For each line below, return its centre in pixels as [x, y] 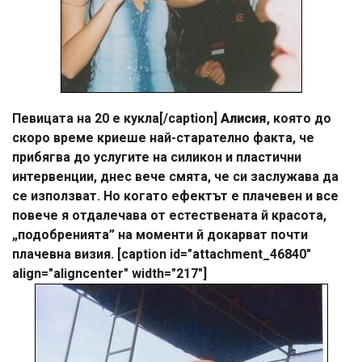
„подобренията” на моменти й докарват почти [160, 234]
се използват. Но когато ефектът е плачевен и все [175, 196]
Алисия [244, 118]
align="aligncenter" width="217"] [109, 273]
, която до [299, 118]
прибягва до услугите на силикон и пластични [157, 157]
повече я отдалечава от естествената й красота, [169, 215]
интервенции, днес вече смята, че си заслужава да [175, 176]
